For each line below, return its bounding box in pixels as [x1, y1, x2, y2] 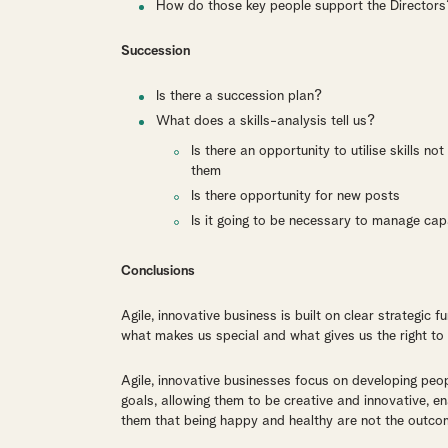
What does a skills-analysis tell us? [155, 114, 375, 128]
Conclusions [120, 264, 195, 278]
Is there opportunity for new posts [190, 189, 400, 203]
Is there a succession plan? [155, 89, 322, 103]
